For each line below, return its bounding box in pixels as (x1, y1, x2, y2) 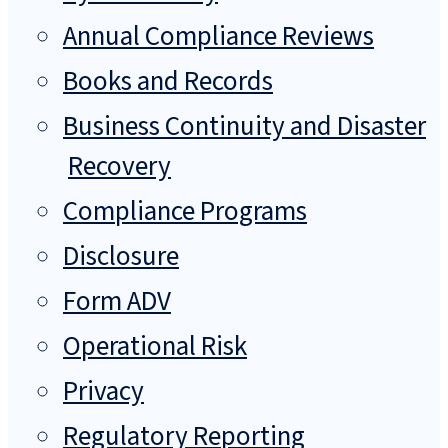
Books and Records (63, 62, 273, 102)
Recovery (68, 147, 171, 187)
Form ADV (63, 282, 171, 322)
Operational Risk (63, 327, 247, 367)
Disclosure (63, 237, 179, 277)
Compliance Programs (63, 192, 307, 232)
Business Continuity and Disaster (63, 107, 426, 147)
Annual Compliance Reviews (63, 17, 374, 57)
